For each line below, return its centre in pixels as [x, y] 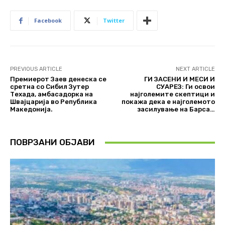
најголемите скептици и [172, 94]
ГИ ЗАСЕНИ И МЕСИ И [179, 79]
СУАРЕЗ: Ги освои [185, 87]
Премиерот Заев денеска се [58, 79]
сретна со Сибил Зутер [49, 87]
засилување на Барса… [176, 109]
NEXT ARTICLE [195, 69]
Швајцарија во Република [53, 102]
